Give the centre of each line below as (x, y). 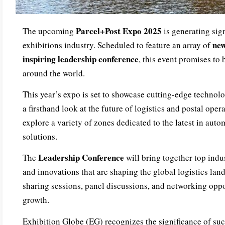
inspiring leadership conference (81, 59)
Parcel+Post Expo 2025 (119, 31)
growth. (36, 200)
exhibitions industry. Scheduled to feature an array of (118, 45)
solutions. (40, 137)
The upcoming (49, 31)
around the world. (54, 73)
